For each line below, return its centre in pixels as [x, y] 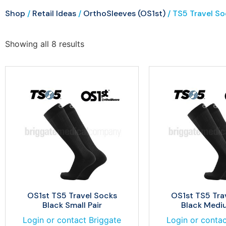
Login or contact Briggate [72, 220]
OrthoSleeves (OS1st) [124, 13]
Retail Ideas [54, 13]
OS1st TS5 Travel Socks [72, 195]
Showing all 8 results [45, 44]
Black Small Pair [72, 205]
